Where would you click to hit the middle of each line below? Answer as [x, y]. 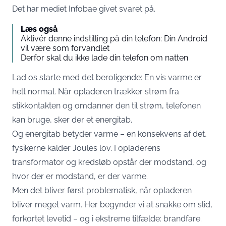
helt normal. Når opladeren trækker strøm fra [96, 92]
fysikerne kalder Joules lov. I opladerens [86, 148]
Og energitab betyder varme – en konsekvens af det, [109, 134]
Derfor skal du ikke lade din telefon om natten [104, 58]
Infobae [84, 9]
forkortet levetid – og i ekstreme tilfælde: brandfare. [107, 219]
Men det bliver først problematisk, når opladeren [102, 190]
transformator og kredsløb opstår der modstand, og [109, 162]
